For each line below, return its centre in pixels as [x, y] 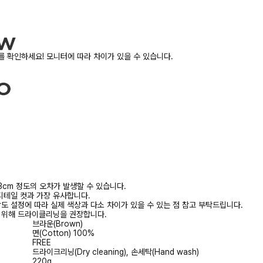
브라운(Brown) [58, 224]
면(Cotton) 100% [63, 233]
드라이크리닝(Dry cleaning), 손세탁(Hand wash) [116, 252]
